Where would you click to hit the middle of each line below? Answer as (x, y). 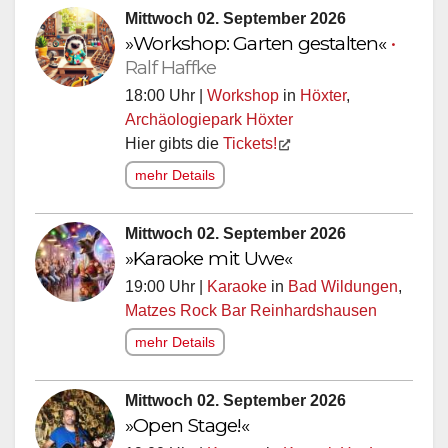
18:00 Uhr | (166, 100)
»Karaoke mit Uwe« (209, 262)
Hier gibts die (174, 148)
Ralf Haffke (171, 71)
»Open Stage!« (187, 429)
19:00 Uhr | (166, 291)
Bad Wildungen (343, 291)
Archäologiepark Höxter (209, 124)
